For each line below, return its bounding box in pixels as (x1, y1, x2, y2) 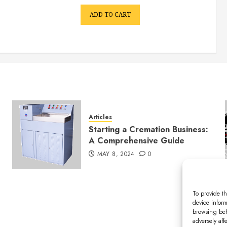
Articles (88, 112, 112, 122)
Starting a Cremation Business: (88, 124, 208, 136)
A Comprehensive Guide (88, 135, 184, 147)
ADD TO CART (90, 10, 131, 19)
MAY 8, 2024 (97, 149, 135, 159)
